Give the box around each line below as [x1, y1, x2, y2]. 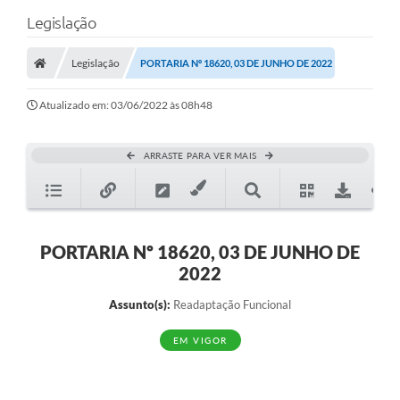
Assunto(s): [109, 297, 171, 312]
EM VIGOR [172, 335, 228, 346]
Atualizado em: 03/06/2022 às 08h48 [39, 98, 212, 112]
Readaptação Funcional [171, 297, 291, 312]
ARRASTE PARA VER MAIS [143, 150, 257, 162]
